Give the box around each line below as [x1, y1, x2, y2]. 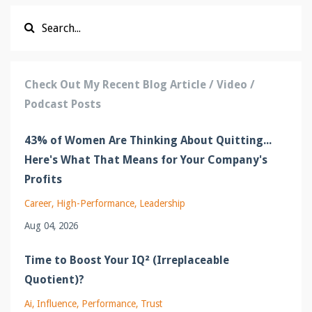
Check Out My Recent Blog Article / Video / [24, 77, 255, 91]
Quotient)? [24, 272, 84, 286]
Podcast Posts [24, 97, 101, 111]
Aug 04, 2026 [24, 219, 78, 231]
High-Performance [56, 197, 134, 209]
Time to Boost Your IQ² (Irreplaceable [24, 253, 229, 267]
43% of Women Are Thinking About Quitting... [24, 133, 272, 147]
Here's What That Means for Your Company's [24, 153, 267, 166]
